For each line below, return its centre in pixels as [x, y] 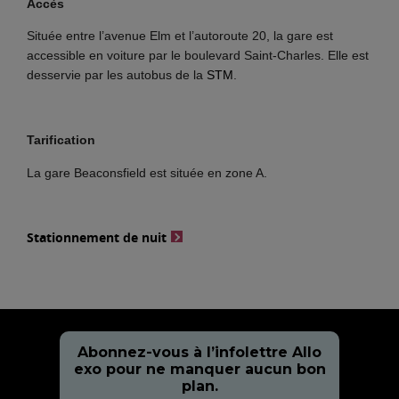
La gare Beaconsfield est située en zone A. [147, 172]
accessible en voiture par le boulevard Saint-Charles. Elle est [198, 56]
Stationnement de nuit [97, 237]
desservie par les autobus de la [117, 75]
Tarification [61, 140]
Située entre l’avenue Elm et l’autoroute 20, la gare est [180, 36]
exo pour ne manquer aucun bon [199, 369]
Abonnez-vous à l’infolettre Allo [199, 352]
